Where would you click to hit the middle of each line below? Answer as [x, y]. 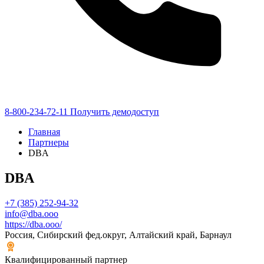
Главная [44, 132]
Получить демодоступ [115, 112]
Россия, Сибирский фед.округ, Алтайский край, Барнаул [118, 235]
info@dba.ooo [32, 213]
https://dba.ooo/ [33, 224]
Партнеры [49, 142]
